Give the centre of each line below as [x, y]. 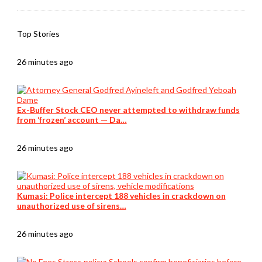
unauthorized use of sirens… [71, 206]
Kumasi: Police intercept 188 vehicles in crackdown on [121, 196]
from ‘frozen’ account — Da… [72, 120]
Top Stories [38, 34]
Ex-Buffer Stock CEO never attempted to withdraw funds [128, 110]
